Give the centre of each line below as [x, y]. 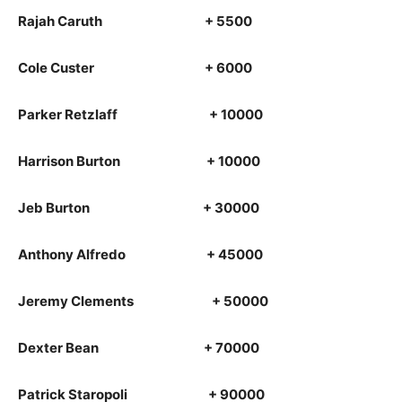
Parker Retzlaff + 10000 [140, 114]
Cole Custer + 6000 [135, 68]
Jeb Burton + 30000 [139, 208]
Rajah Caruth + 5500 [135, 21]
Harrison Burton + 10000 [139, 161]
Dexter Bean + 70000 [139, 348]
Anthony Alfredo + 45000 [140, 254]
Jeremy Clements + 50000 [143, 301]
